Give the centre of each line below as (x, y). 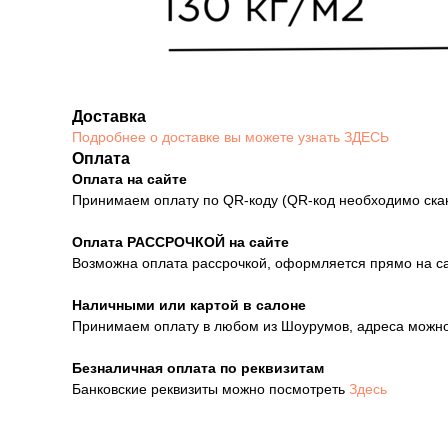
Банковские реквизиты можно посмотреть (210, 389)
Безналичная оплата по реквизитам (198, 368)
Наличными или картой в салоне (189, 305)
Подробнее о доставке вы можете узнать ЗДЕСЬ (230, 137)
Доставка (109, 116)
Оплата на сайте (129, 179)
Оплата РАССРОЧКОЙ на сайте (180, 242)
